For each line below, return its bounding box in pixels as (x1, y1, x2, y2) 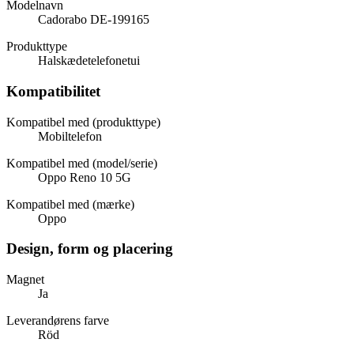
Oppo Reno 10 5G (38, 170, 131, 184)
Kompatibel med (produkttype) (6, 115, 160, 129)
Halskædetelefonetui (38, 54, 140, 68)
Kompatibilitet (6, 82, 100, 100)
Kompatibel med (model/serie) (6, 156, 157, 170)
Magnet (6, 273, 44, 287)
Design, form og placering (6, 240, 173, 258)
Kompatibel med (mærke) (6, 197, 134, 211)
